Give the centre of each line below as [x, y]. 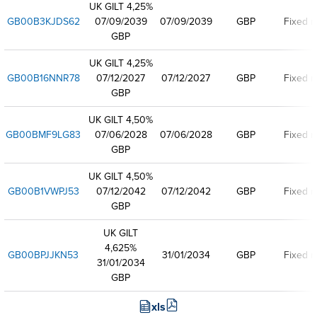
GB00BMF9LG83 [43, 134]
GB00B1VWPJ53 [43, 191]
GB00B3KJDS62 [43, 21]
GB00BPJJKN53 [43, 255]
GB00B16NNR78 [43, 78]
